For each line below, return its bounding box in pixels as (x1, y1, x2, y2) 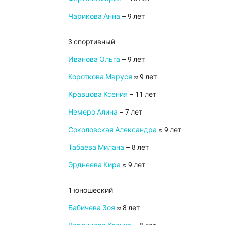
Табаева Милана (68, 143, 124, 151)
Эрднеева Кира (68, 160, 121, 169)
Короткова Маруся (68, 72, 132, 81)
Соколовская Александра (68, 125, 157, 134)
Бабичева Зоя (68, 203, 115, 212)
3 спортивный (68, 37, 115, 46)
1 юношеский (68, 186, 113, 194)
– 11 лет (128, 90, 156, 98)
